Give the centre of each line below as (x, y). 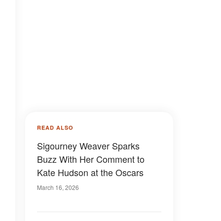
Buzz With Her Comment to (91, 159)
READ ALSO (55, 128)
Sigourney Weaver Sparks (88, 146)
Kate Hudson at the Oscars (90, 172)
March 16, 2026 (58, 187)
